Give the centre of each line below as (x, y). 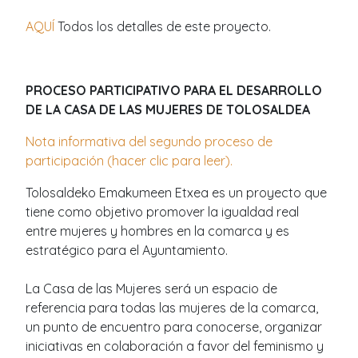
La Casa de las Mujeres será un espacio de (151, 288)
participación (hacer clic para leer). (129, 160)
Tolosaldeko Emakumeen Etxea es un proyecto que (176, 192)
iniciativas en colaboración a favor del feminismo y (175, 346)
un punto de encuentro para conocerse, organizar (174, 326)
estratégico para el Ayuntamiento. (127, 250)
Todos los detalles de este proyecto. (163, 26)
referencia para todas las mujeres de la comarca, (172, 307)
